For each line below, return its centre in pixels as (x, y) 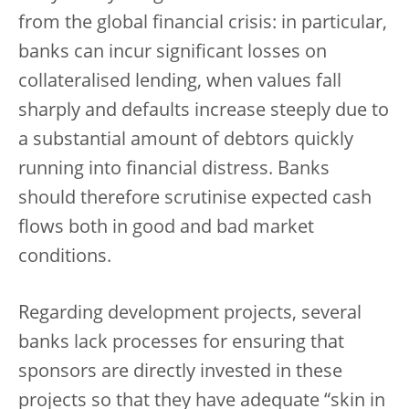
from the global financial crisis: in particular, (203, 24)
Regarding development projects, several (190, 314)
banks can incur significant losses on (173, 53)
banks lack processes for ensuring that (181, 343)
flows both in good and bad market (166, 228)
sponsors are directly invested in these (180, 372)
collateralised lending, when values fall (180, 82)
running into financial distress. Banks (174, 170)
